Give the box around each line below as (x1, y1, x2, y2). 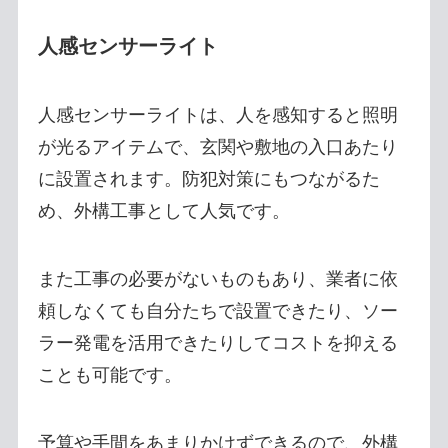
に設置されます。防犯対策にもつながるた (37, 169, 380, 190)
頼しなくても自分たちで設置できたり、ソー (37, 300, 398, 321)
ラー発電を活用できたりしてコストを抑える (37, 332, 398, 353)
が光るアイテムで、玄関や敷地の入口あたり (37, 137, 398, 158)
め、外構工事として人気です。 (37, 201, 290, 222)
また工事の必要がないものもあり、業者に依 (37, 268, 398, 289)
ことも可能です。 (37, 364, 182, 385)
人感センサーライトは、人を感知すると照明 (37, 105, 398, 126)
